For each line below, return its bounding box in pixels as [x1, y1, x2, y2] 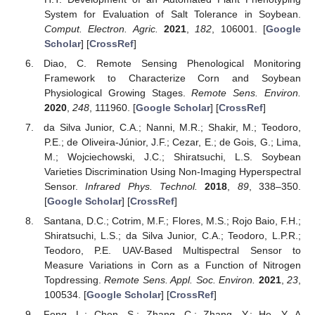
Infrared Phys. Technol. [85, 180, 198, 192]
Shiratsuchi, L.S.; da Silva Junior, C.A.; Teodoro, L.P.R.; [44, 230, 301, 242]
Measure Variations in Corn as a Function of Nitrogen [44, 259, 301, 271]
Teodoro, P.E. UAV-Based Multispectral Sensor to [44, 245, 301, 257]
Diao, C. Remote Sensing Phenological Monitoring [44, 57, 301, 69]
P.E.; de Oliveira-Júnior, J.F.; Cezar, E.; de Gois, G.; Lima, [44, 136, 301, 148]
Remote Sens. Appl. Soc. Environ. [104, 274, 256, 286]
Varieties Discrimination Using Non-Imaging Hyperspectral [44, 165, 301, 177]
